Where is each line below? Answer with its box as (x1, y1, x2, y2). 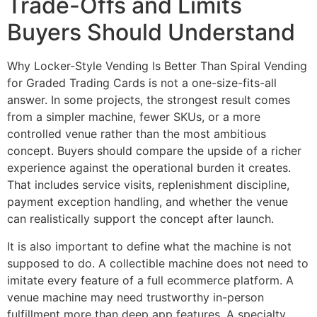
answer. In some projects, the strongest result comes (7, 93, 290, 108)
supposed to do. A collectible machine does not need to (7, 255, 309, 270)
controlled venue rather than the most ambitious (7, 127, 266, 142)
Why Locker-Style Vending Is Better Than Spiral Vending (7, 59, 307, 74)
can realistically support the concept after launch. (7, 212, 274, 226)
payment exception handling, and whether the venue (7, 195, 288, 209)
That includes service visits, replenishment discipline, (7, 178, 289, 192)
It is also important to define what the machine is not (7, 238, 292, 253)
